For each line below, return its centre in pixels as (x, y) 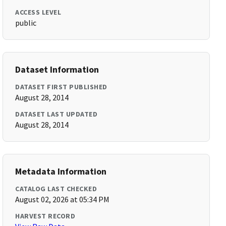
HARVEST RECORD (45, 216)
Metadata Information (61, 171)
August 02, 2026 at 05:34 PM (63, 199)
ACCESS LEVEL (38, 12)
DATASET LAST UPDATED (56, 114)
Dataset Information (57, 69)
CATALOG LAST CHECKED (56, 189)
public (26, 23)
